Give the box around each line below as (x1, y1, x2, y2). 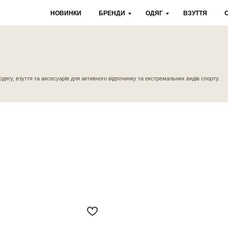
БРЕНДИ (99, 10, 125, 17)
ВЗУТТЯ (183, 10, 207, 17)
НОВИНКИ (50, 10, 81, 17)
